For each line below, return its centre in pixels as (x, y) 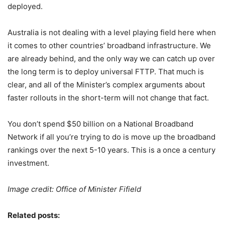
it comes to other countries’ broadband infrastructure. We (109, 45)
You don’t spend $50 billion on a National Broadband (100, 124)
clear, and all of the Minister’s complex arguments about (106, 85)
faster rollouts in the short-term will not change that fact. (108, 98)
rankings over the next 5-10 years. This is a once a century (111, 150)
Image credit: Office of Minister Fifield (74, 189)
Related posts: (34, 215)
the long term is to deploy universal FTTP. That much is (106, 72)
